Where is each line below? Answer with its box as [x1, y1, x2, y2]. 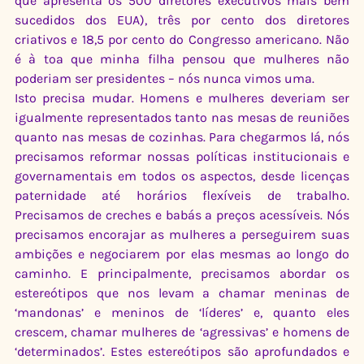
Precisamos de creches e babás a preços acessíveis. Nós [15, 206, 349, 223]
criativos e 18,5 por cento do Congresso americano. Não [15, 31, 349, 47]
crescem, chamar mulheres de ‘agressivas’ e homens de [15, 323, 349, 340]
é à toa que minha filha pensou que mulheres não [15, 50, 349, 67]
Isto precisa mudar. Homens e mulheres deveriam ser [15, 89, 349, 106]
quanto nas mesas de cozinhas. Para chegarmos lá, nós [15, 128, 349, 145]
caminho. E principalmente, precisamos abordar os [15, 265, 349, 281]
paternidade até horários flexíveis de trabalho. [15, 187, 349, 203]
